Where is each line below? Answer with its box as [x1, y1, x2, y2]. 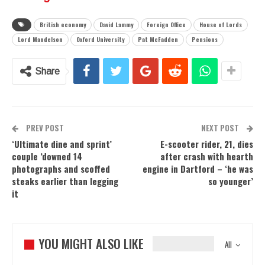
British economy [40, 20, 86, 30]
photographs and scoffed [12, 162, 110, 176]
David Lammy [99, 20, 133, 30]
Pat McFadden [138, 35, 178, 44]
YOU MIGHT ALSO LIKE [38, 234, 144, 253]
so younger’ [208, 174, 253, 188]
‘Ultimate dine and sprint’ [12, 137, 112, 151]
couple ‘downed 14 [12, 150, 82, 163]
